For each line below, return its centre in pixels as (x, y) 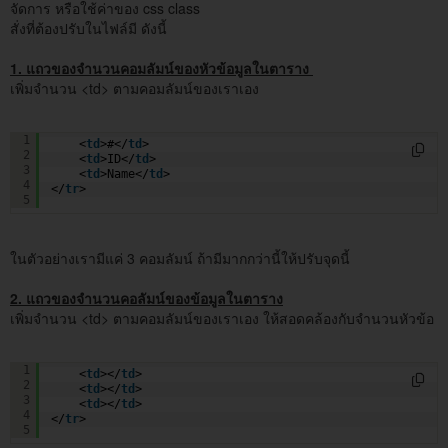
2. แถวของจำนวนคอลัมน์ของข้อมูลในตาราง (146, 297)
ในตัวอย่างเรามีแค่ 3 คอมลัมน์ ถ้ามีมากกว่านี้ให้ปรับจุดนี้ (180, 257)
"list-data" (159, 358)
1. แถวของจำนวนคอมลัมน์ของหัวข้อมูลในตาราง (161, 67)
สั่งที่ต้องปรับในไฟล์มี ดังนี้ (88, 27)
